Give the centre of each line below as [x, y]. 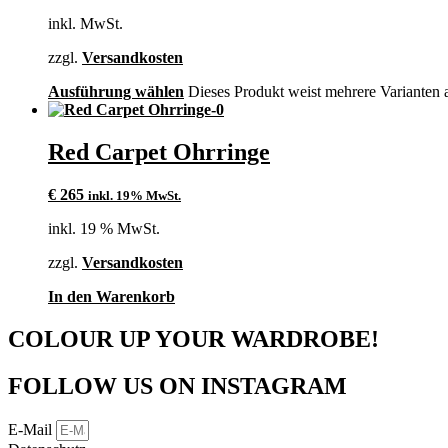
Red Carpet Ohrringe [159, 152]
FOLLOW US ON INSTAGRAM [177, 386]
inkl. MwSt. [85, 24]
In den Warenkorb [111, 297]
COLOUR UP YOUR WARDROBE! [193, 339]
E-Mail [32, 429]
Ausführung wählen [116, 92]
